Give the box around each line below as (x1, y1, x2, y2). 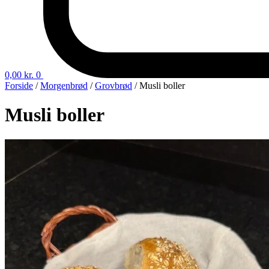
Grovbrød (95, 80, 132, 91)
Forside (5, 80, 33, 91)
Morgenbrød (40, 80, 88, 91)
